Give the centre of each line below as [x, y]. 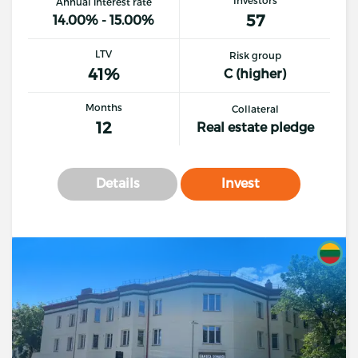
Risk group [255, 55]
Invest [241, 183]
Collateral [255, 109]
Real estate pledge [255, 127]
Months [103, 107]
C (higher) [255, 73]
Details [117, 183]
